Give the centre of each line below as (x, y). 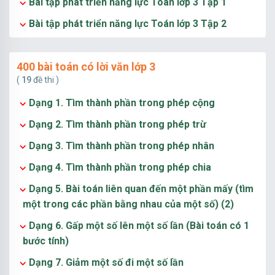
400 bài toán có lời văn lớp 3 (86, 67)
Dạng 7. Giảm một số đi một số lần (106, 262)
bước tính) (46, 241)
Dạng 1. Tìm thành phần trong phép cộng (122, 103)
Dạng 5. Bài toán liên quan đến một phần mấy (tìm (141, 189)
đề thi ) (45, 80)
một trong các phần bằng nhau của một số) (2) (128, 204)
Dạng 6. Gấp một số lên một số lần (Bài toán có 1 (139, 226)
